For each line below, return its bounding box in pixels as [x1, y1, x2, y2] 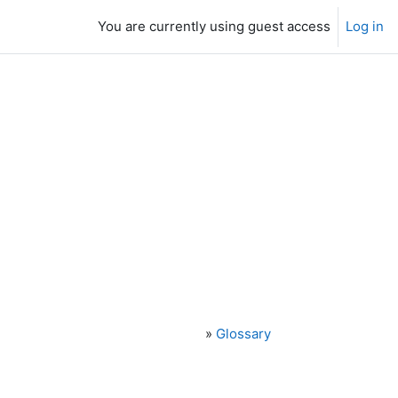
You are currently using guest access [98, 18, 330, 35]
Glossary [215, 325, 271, 342]
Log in [346, 18, 384, 35]
